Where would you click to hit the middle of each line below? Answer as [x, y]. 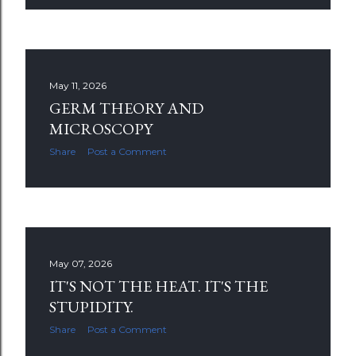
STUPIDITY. [91, 307]
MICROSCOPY [101, 129]
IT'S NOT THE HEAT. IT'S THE [159, 286]
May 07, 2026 [81, 263]
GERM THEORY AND [126, 108]
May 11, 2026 [78, 85]
